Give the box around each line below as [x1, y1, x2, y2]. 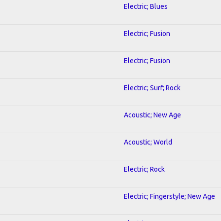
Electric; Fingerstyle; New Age [124, 192, 215, 200]
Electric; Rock [124, 165, 165, 173]
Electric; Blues [124, 2, 168, 10]
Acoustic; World [124, 138, 172, 146]
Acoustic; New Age [124, 110, 181, 119]
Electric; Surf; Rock [124, 83, 181, 92]
